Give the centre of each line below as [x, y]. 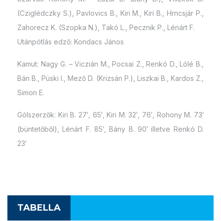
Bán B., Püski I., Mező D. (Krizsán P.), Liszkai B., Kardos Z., [110, 78]
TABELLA [39, 208]
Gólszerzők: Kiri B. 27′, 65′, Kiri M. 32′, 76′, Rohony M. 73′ [110, 115]
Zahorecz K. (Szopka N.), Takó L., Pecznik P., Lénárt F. [106, 28]
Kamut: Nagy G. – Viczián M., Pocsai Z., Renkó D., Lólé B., [110, 64]
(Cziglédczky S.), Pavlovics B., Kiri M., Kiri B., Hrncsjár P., [110, 13]
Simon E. [31, 93]
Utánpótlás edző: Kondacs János [71, 42]
